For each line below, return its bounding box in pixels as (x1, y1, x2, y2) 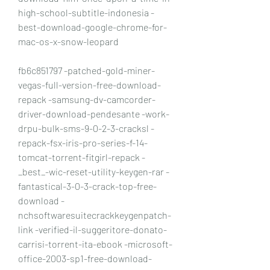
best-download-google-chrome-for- (18, 20, 167, 33)
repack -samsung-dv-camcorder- (18, 93, 155, 105)
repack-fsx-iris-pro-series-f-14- (18, 136, 148, 148)
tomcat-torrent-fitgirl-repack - (18, 151, 145, 163)
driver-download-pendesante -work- (18, 107, 169, 119)
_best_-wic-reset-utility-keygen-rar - (18, 165, 169, 177)
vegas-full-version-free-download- (18, 78, 161, 90)
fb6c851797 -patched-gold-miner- (18, 64, 155, 76)
